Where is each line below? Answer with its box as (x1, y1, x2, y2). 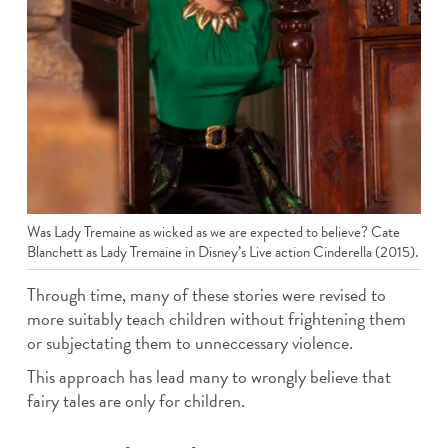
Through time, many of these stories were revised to (26, 281, 386, 309)
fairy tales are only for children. (26, 387, 245, 415)
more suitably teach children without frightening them (26, 305, 406, 333)
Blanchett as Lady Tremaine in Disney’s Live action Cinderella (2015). (26, 241, 418, 264)
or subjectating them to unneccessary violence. (26, 329, 357, 357)
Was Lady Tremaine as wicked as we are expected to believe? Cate (26, 221, 400, 244)
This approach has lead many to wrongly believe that (26, 363, 391, 391)
